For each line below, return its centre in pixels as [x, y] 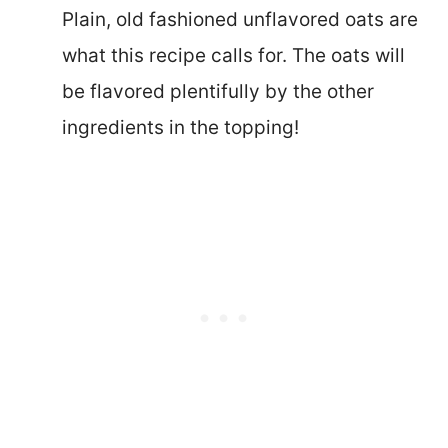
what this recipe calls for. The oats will [233, 55]
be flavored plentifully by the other [218, 91]
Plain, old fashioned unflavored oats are [240, 19]
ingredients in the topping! [180, 127]
